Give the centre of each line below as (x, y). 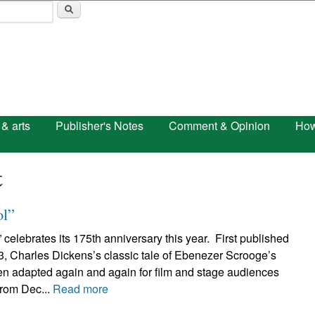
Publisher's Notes (99, 126)
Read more (81, 289)
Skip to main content (141, 11)
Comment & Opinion (219, 126)
